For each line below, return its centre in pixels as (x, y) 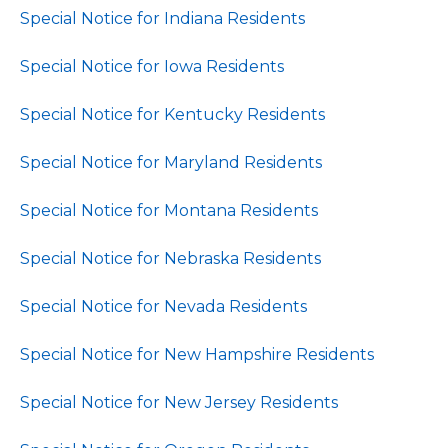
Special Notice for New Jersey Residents (181, 402)
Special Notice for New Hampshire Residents (197, 354)
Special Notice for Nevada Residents (165, 306)
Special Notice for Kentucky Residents (172, 114)
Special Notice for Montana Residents (169, 210)
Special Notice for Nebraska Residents (170, 258)
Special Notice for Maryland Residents (171, 162)
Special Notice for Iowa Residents (152, 66)
